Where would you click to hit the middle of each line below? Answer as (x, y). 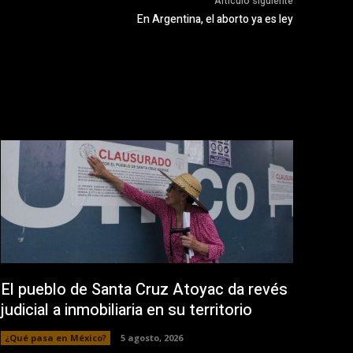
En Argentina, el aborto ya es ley (215, 20)
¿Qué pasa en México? (56, 337)
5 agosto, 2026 (152, 337)
